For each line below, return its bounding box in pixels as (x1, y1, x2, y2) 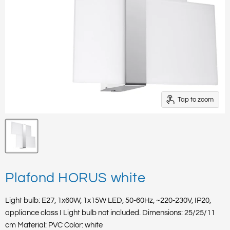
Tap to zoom (178, 95, 214, 103)
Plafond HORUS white (5, 171, 146, 186)
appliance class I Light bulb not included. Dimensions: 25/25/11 (5, 209, 215, 217)
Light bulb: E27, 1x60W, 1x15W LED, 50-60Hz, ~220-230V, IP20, (5, 197, 211, 205)
